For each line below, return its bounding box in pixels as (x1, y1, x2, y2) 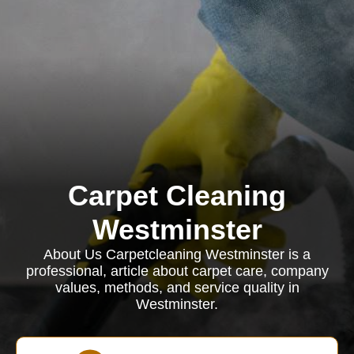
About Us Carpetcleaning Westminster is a (43, 247, 311, 262)
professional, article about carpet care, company (25, 263, 329, 279)
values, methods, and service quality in (55, 280, 299, 296)
